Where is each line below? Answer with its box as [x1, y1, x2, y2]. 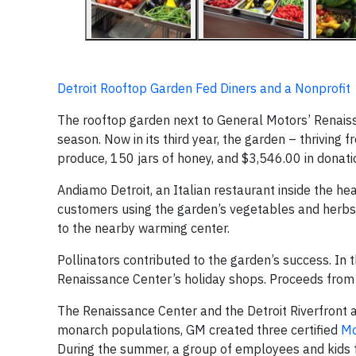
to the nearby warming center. [57, 220, 230, 237]
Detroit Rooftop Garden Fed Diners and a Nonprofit [57, 80, 350, 97]
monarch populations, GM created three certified [57, 322, 341, 339]
